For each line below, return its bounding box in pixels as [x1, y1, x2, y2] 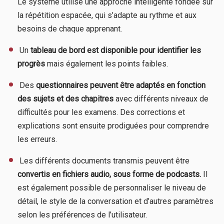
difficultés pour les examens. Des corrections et [17, 107, 185, 117]
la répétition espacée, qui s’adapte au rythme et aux [17, 10, 196, 20]
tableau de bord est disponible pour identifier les [30, 45, 201, 55]
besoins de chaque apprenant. [17, 23, 122, 33]
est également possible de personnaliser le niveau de [17, 182, 206, 192]
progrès [17, 58, 45, 68]
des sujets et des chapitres [17, 93, 113, 103]
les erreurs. [17, 134, 57, 144]
